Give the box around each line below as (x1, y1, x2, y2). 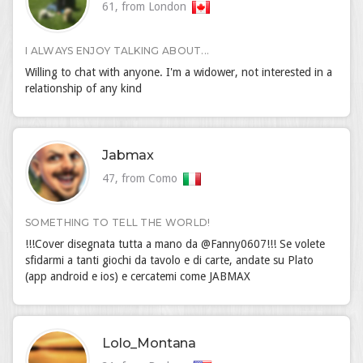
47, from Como (102, 172, 181, 185)
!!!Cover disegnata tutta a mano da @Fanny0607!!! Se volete (25, 237, 325, 250)
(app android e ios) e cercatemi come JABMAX (25, 270, 250, 283)
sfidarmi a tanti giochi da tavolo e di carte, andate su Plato (25, 254, 314, 267)
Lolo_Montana (102, 335, 197, 351)
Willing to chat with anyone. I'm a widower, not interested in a (25, 66, 332, 79)
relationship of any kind (25, 82, 142, 95)
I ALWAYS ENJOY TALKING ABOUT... (25, 45, 210, 57)
